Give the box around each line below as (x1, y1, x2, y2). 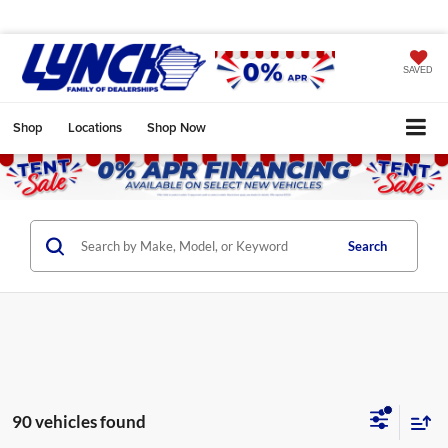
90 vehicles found (12, 410, 146, 432)
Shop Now (147, 117, 206, 137)
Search (348, 238, 387, 255)
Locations (68, 117, 122, 137)
